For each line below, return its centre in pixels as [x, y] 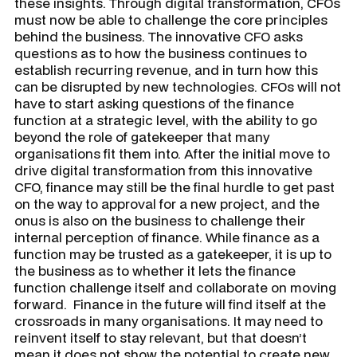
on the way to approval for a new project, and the [167, 203]
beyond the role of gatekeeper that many [142, 136]
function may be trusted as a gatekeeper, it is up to [173, 253]
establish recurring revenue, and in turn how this [166, 69]
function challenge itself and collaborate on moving [175, 287]
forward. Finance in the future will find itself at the [170, 304]
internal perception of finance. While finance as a [167, 237]
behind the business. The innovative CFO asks [159, 36]
